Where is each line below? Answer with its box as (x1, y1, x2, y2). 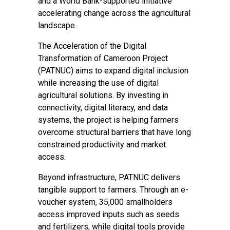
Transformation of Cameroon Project (38, 53, 168, 63)
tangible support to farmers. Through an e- (38, 185, 188, 195)
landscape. (38, 21, 76, 30)
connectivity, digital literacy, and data (38, 103, 168, 112)
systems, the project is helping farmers (38, 115, 179, 125)
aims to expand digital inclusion (73, 66, 188, 75)
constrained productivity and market (38, 140, 166, 149)
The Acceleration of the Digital (38, 41, 146, 51)
